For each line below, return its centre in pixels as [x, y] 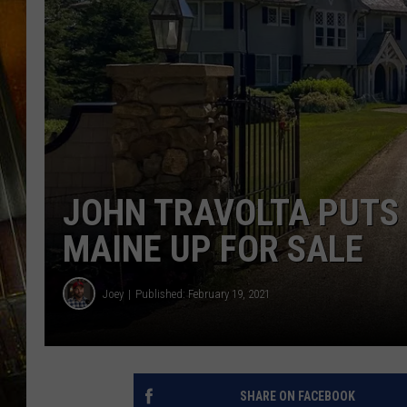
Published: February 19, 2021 [203, 293]
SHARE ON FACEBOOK [297, 397]
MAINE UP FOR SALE [213, 250]
